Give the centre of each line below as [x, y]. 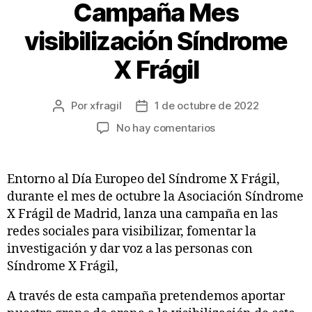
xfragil [106, 105]
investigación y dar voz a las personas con [130, 249]
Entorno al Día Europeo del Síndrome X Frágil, [143, 179]
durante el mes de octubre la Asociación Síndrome [155, 196]
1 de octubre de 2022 [206, 105]
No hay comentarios [166, 127]
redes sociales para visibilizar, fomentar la [132, 231]
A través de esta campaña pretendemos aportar [146, 296]
